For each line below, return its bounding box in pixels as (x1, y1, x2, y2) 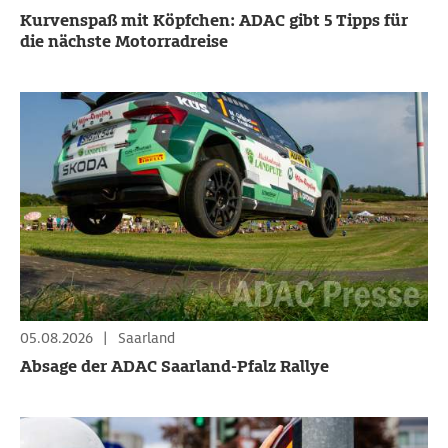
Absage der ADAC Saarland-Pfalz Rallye (20, 356, 329, 377)
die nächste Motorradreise (20, 30, 228, 52)
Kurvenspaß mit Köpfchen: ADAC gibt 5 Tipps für (20, 9, 408, 31)
